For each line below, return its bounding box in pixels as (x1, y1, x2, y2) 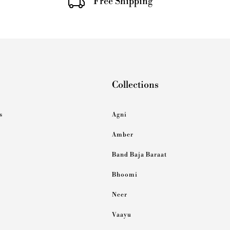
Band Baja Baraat (112, 150, 167, 159)
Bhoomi (112, 170, 138, 179)
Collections (112, 79, 159, 91)
